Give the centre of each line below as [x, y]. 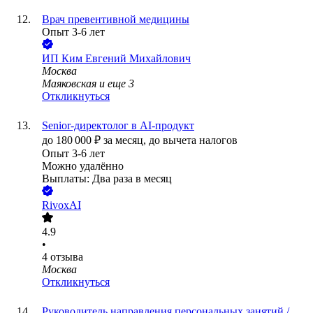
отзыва [67, 257]
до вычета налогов [193, 140]
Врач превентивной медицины [116, 20]
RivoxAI [61, 205]
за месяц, [126, 140]
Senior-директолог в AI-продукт [118, 126]
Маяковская [69, 84]
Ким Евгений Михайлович [126, 59]
